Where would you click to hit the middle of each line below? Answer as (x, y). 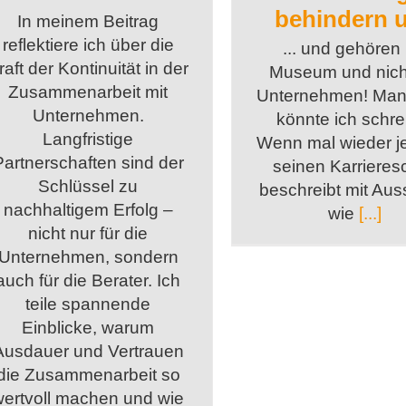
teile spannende (88, 304)
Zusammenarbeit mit (88, 92)
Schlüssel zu (88, 187)
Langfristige (88, 140)
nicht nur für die (88, 234)
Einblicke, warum (88, 328)
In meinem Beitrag (88, 22)
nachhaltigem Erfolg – (88, 210)
